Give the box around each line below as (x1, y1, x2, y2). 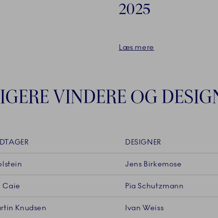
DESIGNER (125, 138, 162, 147)
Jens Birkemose (125, 160, 182, 169)
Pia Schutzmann (125, 182, 184, 191)
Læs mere (119, 43, 154, 52)
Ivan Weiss (125, 203, 164, 213)
